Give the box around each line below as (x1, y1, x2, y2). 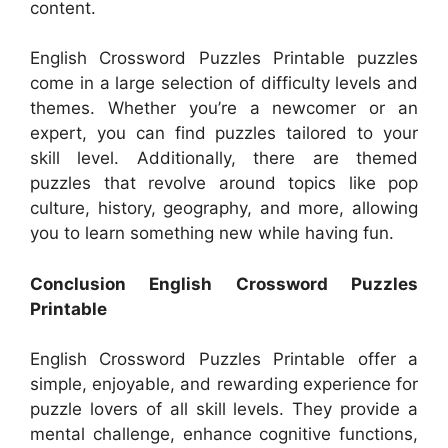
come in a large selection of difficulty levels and (30, 73, 418, 94)
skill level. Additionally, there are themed (30, 148, 418, 169)
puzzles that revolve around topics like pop (30, 173, 418, 194)
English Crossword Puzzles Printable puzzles (30, 48, 418, 69)
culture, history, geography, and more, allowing (30, 198, 418, 219)
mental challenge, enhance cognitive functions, (30, 424, 418, 445)
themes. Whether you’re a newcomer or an (30, 98, 418, 119)
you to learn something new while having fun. (30, 223, 394, 244)
